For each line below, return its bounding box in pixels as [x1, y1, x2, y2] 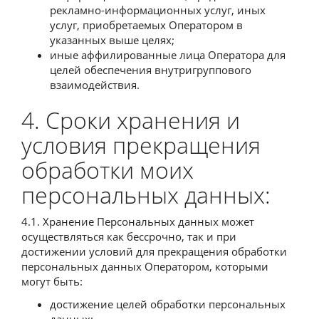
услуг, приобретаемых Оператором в [50, 17, 243, 32]
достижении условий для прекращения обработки [21, 244, 287, 258]
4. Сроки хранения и [21, 104, 240, 135]
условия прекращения [21, 129, 261, 160]
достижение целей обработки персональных [50, 296, 286, 311]
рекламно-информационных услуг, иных [50, 2, 266, 17]
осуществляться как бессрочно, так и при [21, 229, 236, 244]
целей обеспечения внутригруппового [50, 62, 251, 77]
